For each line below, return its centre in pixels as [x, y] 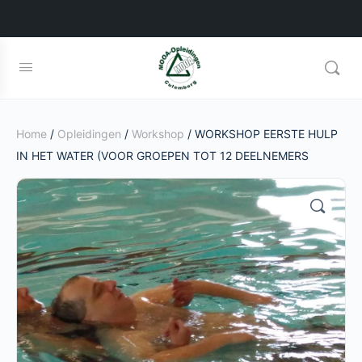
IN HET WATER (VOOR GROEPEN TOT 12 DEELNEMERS [162, 156]
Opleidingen [89, 134]
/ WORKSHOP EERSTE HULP [261, 134]
